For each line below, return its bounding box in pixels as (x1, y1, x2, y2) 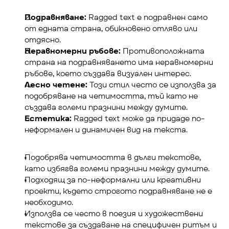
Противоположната (121, 45, 204, 56)
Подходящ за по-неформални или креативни (25, 174, 201, 185)
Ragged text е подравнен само (86, 12, 208, 22)
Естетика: (25, 113, 72, 124)
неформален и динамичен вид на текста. (25, 124, 188, 135)
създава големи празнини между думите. (25, 102, 188, 112)
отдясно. (25, 34, 61, 45)
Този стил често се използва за (87, 79, 216, 90)
